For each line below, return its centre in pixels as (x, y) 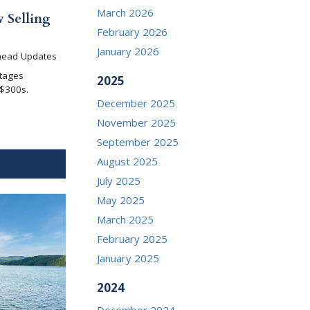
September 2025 (138, 142)
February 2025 (133, 238)
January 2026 (128, 51)
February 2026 (133, 31)
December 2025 (136, 103)
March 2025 (126, 219)
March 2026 (126, 12)
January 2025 (128, 258)
